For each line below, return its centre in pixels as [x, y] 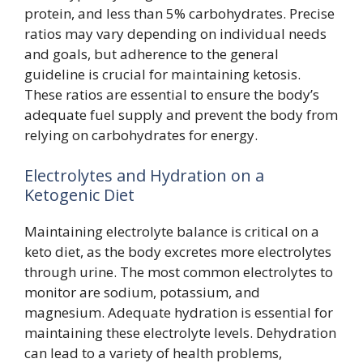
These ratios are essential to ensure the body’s [172, 94]
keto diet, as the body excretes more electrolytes [178, 251]
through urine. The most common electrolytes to [179, 271]
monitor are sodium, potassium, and [142, 292]
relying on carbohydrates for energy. [141, 135]
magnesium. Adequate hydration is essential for [179, 312]
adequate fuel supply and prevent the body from [181, 115]
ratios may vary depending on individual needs [175, 34]
